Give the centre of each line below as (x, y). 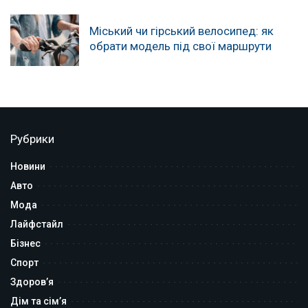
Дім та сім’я (38, 301)
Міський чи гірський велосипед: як (181, 31)
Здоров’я (32, 282)
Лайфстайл (37, 224)
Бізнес (25, 243)
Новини (28, 166)
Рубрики (32, 139)
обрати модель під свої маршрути (180, 46)
